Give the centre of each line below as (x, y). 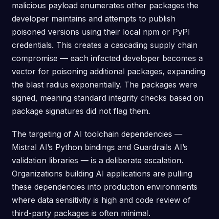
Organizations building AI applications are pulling (102, 174)
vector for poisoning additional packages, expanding (109, 71)
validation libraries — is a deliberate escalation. (98, 160)
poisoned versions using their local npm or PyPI (101, 32)
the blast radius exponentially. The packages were (105, 85)
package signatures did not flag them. (81, 111)
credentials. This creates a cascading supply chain (105, 45)
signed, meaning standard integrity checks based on (108, 98)
